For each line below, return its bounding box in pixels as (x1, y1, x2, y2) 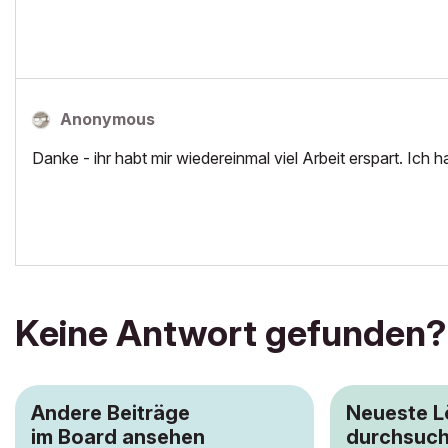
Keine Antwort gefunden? (15, 311, 446, 355)
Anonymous (60, 109, 155, 129)
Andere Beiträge (31, 401, 190, 425)
